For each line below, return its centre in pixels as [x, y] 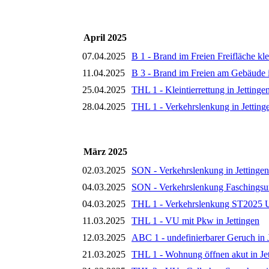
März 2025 [105, 152]
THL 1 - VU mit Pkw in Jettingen [195, 221]
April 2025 [105, 38]
